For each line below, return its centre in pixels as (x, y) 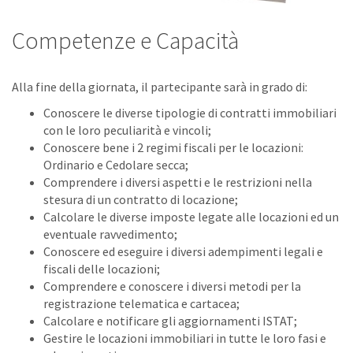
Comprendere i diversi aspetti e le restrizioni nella (178, 182)
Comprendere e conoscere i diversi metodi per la (172, 286)
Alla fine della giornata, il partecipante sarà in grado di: (160, 87)
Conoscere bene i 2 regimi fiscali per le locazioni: (173, 147)
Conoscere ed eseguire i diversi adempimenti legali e (183, 251)
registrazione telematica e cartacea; (141, 303)
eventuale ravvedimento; (110, 234)
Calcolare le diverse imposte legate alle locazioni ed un (191, 217)
